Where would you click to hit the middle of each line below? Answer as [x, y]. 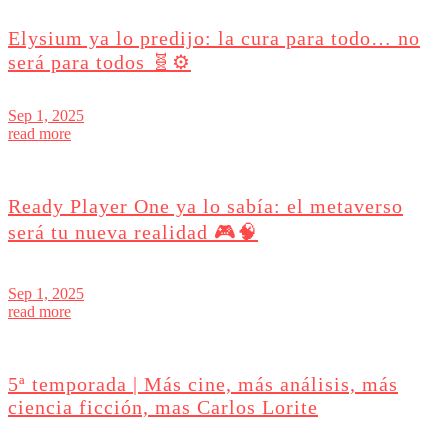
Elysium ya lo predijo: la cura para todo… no [214, 37]
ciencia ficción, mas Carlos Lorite [163, 406]
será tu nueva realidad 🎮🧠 [133, 231]
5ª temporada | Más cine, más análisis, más [203, 383]
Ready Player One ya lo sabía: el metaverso [205, 205]
